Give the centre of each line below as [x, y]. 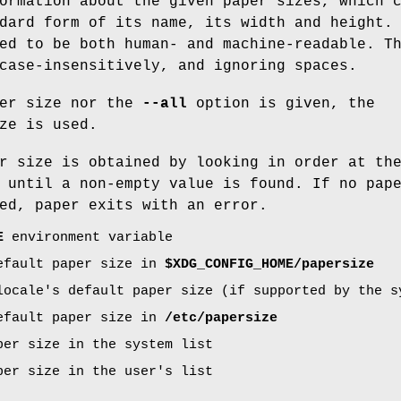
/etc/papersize [221, 318]
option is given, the [281, 103]
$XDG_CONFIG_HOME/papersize [269, 264]
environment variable [88, 237]
